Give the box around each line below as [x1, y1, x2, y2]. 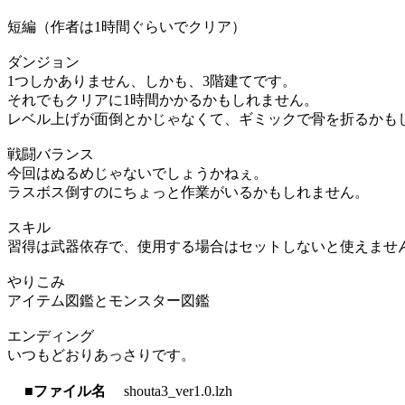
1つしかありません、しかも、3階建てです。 [7, 73, 297, 89]
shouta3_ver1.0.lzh [124, 383, 232, 400]
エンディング [7, 328, 94, 344]
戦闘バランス [7, 146, 94, 163]
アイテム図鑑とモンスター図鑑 [7, 293, 210, 309]
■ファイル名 [24, 383, 106, 400]
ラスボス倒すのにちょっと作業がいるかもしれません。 [7, 184, 369, 201]
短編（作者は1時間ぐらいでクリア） [7, 19, 246, 35]
